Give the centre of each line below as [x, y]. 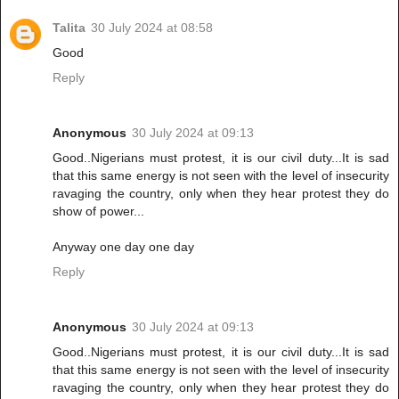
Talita [69, 28]
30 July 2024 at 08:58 [152, 28]
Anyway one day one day [123, 247]
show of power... [98, 212]
